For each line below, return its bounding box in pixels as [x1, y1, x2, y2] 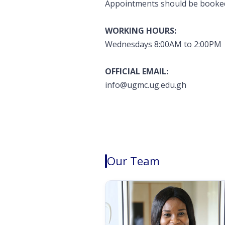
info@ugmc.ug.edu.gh [105, 79, 187, 90]
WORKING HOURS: [105, 25, 179, 36]
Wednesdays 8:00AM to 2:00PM [105, 39, 222, 50]
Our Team [107, 153, 160, 169]
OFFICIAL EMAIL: [105, 66, 169, 77]
